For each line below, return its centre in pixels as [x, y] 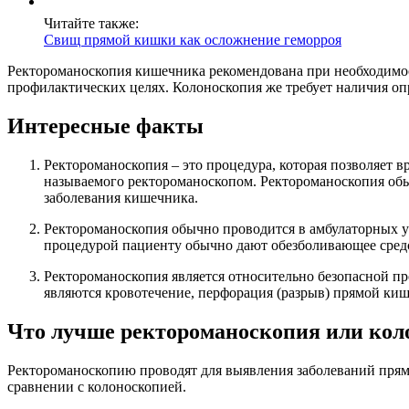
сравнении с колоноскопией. [97, 387]
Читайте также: [91, 24]
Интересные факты [105, 126]
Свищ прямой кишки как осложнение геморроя [193, 40]
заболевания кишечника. [121, 198]
